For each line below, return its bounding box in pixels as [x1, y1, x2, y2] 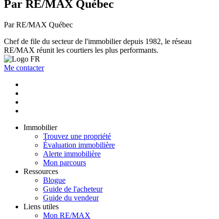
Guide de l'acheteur [43, 185, 103, 194]
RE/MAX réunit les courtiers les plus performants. [4, 46, 158, 55]
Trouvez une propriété [43, 132, 111, 141]
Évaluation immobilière [43, 141, 115, 150]
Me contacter [4, 64, 44, 72]
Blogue [43, 176, 66, 185]
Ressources [23, 167, 58, 176]
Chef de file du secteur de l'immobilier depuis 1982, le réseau [4, 37, 192, 46]
